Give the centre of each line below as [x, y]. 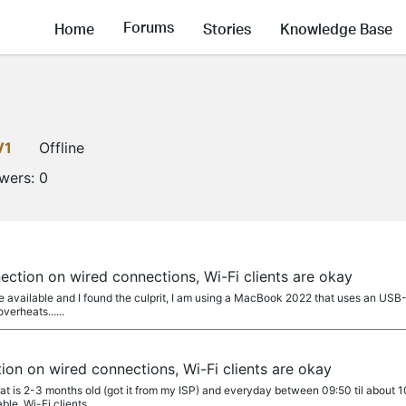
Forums [149, 27]
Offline [62, 148]
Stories [227, 28]
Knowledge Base [336, 28]
